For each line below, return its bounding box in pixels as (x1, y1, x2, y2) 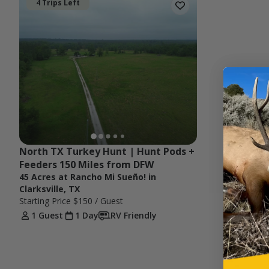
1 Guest (31, 210, 63, 222)
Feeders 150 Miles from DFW (19, 158, 154, 172)
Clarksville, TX (19, 183, 80, 195)
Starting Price (19, 195, 73, 207)
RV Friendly (110, 210, 157, 222)
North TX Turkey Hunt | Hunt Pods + (19, 145, 195, 159)
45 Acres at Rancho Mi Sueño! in (19, 171, 156, 183)
